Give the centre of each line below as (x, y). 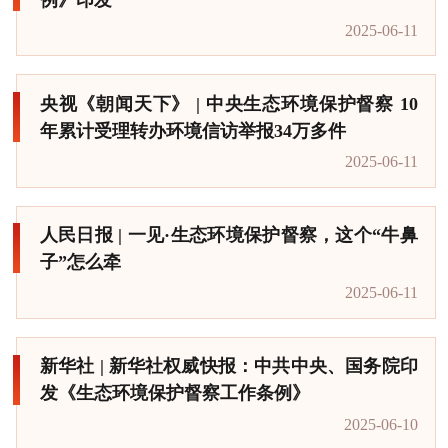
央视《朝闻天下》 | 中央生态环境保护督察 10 (228, 103)
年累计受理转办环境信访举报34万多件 (192, 130)
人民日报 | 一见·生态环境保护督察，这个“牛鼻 (228, 235)
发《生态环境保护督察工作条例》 (174, 393)
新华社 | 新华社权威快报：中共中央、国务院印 (228, 366)
